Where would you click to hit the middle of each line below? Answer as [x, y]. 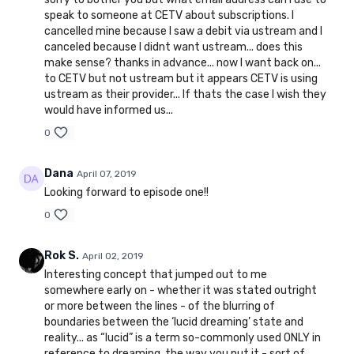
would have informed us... [109, 110]
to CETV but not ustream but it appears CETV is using [181, 78]
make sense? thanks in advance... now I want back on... [183, 62]
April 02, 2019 [113, 256]
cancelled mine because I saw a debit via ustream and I [183, 31]
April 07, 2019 [107, 173]
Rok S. [62, 255]
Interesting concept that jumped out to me [156, 274]
